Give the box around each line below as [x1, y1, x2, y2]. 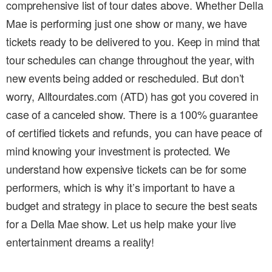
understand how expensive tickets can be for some [6, 161, 247, 177]
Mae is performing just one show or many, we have [6, 15, 248, 32]
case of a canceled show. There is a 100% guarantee [6, 106, 258, 123]
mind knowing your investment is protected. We [6, 143, 230, 159]
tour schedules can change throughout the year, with [6, 52, 254, 68]
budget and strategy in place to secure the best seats [6, 197, 257, 214]
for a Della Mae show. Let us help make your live [6, 216, 237, 232]
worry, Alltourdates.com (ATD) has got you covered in [6, 88, 259, 104]
